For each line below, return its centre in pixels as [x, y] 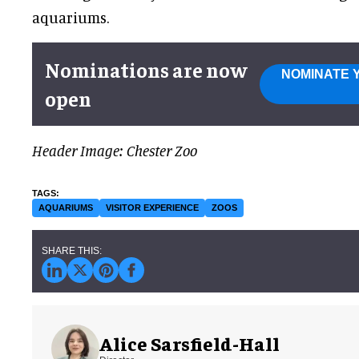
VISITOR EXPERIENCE [152, 208]
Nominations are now [146, 70]
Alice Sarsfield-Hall [190, 343]
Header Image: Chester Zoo [115, 151]
